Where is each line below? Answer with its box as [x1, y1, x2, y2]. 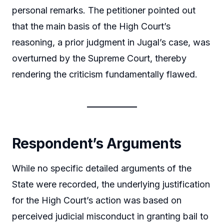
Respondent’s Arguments [12, 135, 181, 152]
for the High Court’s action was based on [12, 195, 181, 206]
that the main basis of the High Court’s [12, 21, 170, 32]
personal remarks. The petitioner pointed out [12, 5, 195, 16]
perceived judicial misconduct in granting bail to [12, 211, 208, 222]
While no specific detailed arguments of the [12, 163, 191, 174]
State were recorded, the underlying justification [12, 179, 210, 190]
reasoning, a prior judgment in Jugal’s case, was [12, 37, 210, 48]
